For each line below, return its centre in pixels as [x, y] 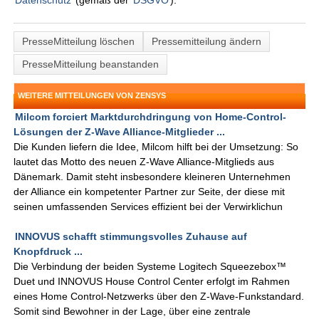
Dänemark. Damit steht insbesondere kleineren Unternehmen [152, 177]
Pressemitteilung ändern [207, 42]
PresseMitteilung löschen [79, 42]
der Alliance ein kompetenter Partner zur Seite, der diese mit [150, 192]
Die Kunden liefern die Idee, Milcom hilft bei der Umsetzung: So [156, 147]
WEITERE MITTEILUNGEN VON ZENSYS [92, 96]
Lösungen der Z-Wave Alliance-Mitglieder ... [120, 132]
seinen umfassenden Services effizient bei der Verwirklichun [148, 207]
